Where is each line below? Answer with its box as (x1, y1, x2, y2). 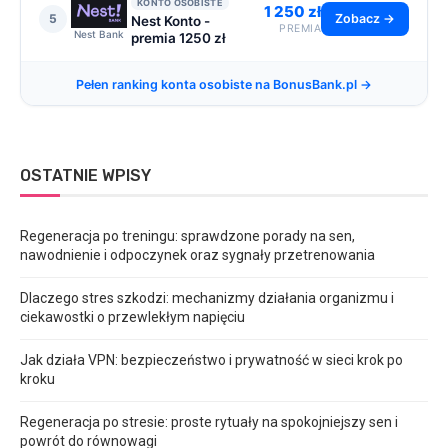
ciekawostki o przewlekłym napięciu (20, 308, 245, 325)
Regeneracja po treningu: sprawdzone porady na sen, (20, 227, 355, 244)
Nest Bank (74, 27, 124, 40)
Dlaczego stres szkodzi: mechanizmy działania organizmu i (20, 289, 394, 306)
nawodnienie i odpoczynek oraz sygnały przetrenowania (20, 246, 375, 263)
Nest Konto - (131, 12, 210, 29)
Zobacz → (335, 11, 395, 27)
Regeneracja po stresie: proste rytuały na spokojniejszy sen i (20, 413, 398, 430)
